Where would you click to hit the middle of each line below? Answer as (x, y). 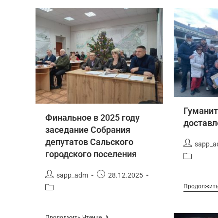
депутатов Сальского (89, 142)
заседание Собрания (88, 129)
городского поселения (91, 154)
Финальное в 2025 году (92, 117)
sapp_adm (72, 175)
